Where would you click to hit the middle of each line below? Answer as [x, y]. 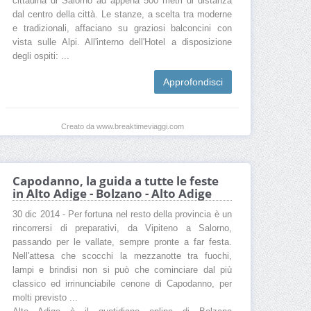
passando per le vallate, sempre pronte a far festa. [122, 243]
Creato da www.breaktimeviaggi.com [122, 127]
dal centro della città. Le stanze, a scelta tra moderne [122, 15]
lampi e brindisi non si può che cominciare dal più [122, 270]
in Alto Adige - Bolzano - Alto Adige [112, 194]
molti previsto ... [45, 298]
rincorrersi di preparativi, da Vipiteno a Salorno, [122, 229]
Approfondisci [193, 82]
